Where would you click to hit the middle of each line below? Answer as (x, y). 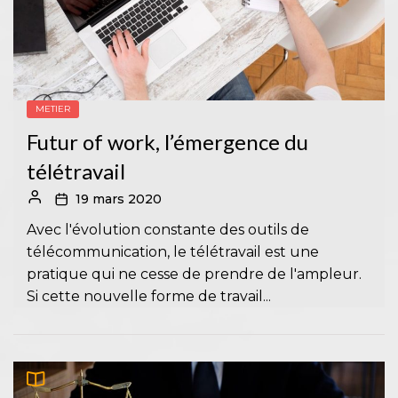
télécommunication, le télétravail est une (173, 252)
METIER (53, 109)
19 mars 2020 (119, 199)
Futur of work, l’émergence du (167, 142)
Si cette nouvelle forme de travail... (149, 297)
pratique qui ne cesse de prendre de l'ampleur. (194, 275)
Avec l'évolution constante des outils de (168, 230)
